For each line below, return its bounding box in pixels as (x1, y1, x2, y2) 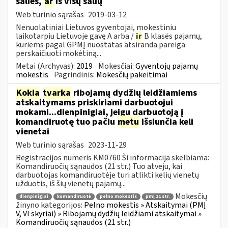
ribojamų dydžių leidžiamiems (71, 86, 197, 99)
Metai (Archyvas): (16, 60, 76, 72)
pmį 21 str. (146, 193, 170, 201)
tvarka (43, 86, 71, 99)
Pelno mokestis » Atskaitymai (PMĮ (84, 199, 206, 211)
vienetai (16, 125, 49, 138)
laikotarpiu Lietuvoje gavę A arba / (16, 30, 135, 42)
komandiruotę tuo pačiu (16, 115, 117, 128)
